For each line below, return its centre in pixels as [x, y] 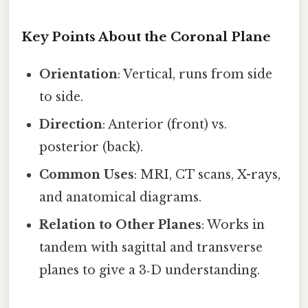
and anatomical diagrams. [121, 198]
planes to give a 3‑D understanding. [150, 271]
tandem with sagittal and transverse [151, 248]
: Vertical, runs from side [195, 75]
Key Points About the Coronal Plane [146, 37]
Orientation [79, 75]
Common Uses [87, 175]
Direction [71, 125]
